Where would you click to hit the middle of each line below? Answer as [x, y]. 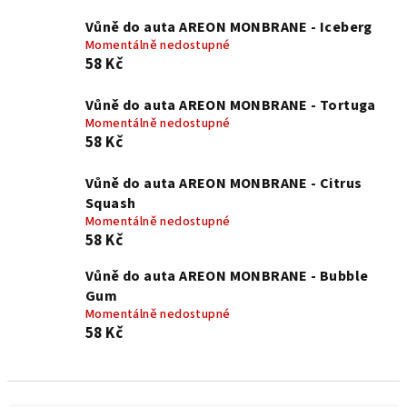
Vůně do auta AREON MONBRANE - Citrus [224, 184]
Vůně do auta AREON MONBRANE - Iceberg [229, 27]
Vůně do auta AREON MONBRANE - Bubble [227, 276]
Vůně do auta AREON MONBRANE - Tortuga [231, 105]
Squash [111, 203]
